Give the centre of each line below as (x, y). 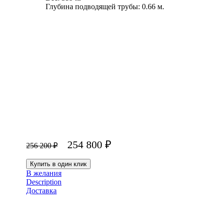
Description (44, 182)
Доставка (41, 191)
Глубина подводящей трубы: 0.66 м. (105, 7)
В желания (44, 173)
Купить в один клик (58, 164)
